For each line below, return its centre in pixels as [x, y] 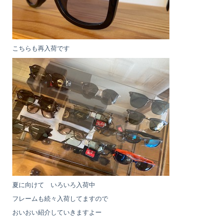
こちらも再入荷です [41, 48]
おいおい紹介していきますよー [57, 212]
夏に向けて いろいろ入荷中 [54, 185]
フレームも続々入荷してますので [60, 198]
